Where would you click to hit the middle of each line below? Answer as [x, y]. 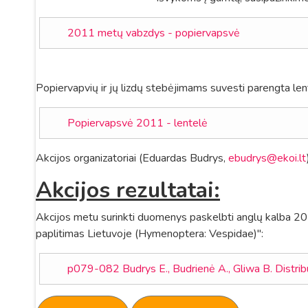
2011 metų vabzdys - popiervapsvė [154, 33]
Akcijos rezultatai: [128, 190]
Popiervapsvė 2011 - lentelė [137, 123]
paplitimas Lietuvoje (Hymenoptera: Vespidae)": [150, 234]
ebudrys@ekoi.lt [267, 158]
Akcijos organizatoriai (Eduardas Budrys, [132, 158]
